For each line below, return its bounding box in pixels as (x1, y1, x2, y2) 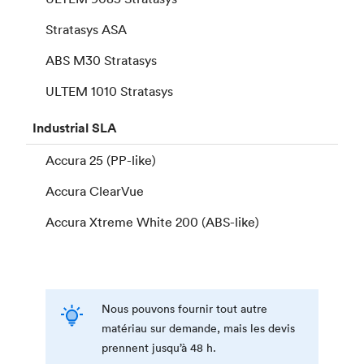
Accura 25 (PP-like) (45, 151, 156, 168)
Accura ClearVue (45, 182, 144, 199)
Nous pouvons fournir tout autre (101, 301, 267, 317)
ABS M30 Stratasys (45, 51, 157, 68)
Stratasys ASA (45, 20, 127, 37)
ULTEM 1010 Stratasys (45, 82, 173, 99)
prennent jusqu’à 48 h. (101, 340, 216, 356)
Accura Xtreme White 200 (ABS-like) (45, 213, 259, 230)
